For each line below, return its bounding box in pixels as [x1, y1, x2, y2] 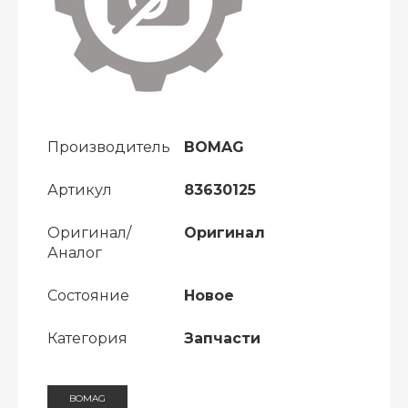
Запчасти [184, 330, 260, 347]
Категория [47, 330, 127, 347]
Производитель [47, 138, 170, 156]
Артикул [47, 181, 112, 199]
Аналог [47, 244, 102, 261]
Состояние [47, 287, 129, 304]
